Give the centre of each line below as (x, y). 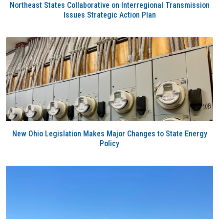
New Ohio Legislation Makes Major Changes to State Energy (109, 134)
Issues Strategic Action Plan (109, 15)
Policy (109, 143)
